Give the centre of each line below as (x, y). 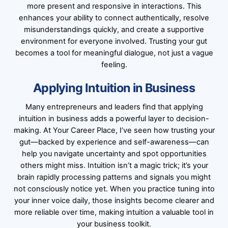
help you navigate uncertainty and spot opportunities (114, 154)
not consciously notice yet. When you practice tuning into (114, 189)
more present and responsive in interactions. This (114, 6)
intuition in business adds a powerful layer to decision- (114, 119)
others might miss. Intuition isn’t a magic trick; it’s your (114, 166)
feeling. (114, 64)
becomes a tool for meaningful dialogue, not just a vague (114, 53)
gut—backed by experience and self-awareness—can (114, 142)
